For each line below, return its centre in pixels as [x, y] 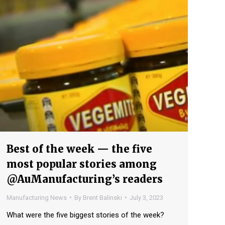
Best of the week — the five [79, 149]
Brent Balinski [102, 197]
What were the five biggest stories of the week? [85, 215]
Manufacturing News [37, 197]
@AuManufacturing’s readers [85, 179]
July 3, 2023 [146, 197]
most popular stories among [82, 164]
